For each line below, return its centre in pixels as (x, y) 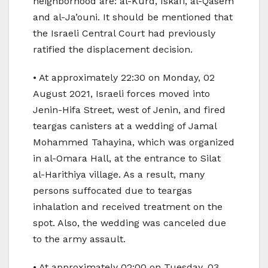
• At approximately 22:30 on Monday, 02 (124, 78)
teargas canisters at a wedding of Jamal (125, 126)
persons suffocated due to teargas (112, 191)
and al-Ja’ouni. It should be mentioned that (133, 17)
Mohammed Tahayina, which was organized (134, 142)
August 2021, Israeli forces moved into (121, 94)
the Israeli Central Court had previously (124, 33)
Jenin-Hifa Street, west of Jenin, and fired (129, 110)
